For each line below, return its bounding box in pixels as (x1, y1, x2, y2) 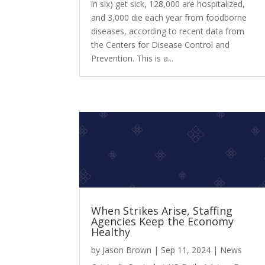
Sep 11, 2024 (161, 244, 211, 256)
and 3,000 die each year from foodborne (91, 11, 247, 23)
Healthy (91, 225, 131, 240)
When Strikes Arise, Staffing (91, 203, 233, 218)
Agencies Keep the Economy (91, 214, 234, 229)
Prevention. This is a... (91, 52, 174, 64)
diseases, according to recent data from (91, 25, 245, 37)
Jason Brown (102, 244, 152, 256)
